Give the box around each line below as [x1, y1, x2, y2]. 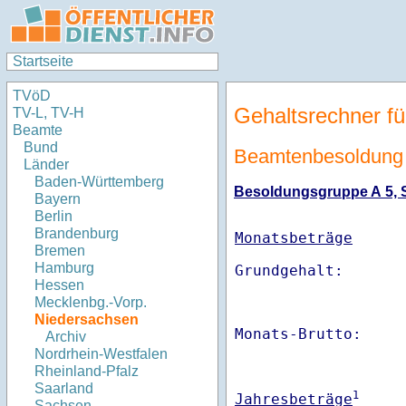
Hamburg [34, 260, 94, 276]
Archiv [45, 329, 86, 345]
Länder [24, 157, 69, 173]
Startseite [13, 53, 73, 69]
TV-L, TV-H [13, 105, 84, 121]
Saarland [34, 381, 93, 397]
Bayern [34, 191, 81, 208]
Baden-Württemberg [34, 174, 164, 190]
